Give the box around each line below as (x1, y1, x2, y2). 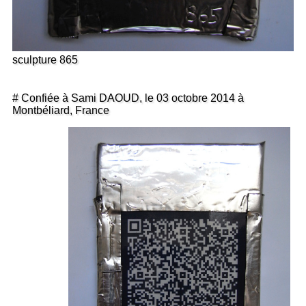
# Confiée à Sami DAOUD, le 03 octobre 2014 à (12, 92, 244, 105)
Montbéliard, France (12, 105, 109, 117)
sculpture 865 (12, 54, 78, 66)
